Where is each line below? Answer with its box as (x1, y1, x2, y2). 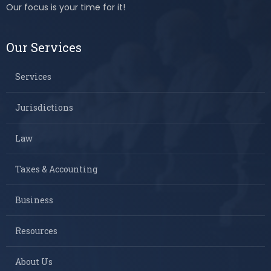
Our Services (6, 39, 82, 56)
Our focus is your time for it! (6, 1, 125, 14)
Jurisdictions (15, 102, 73, 114)
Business (15, 194, 53, 206)
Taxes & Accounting (15, 163, 97, 175)
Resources (15, 225, 57, 237)
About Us (15, 256, 53, 268)
